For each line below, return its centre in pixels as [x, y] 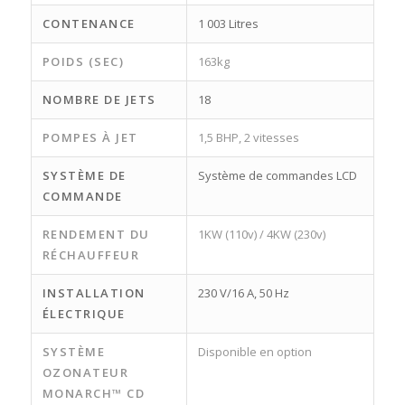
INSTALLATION [94, 293]
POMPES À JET [90, 138]
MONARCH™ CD [94, 394]
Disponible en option [254, 352]
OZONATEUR [85, 373]
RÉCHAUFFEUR [91, 255]
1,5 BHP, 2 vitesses [248, 138]
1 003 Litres [228, 24]
